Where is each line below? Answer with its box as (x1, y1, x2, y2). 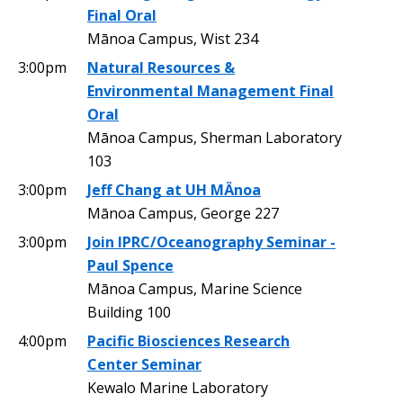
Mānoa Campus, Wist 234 (87, 28, 258, 49)
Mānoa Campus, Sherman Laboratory (87, 127, 342, 148)
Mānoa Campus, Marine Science (87, 278, 302, 299)
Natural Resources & (87, 57, 235, 77)
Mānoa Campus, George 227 (87, 202, 279, 223)
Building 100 (87, 301, 171, 322)
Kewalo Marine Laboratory (87, 377, 268, 398)
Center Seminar (87, 354, 201, 374)
